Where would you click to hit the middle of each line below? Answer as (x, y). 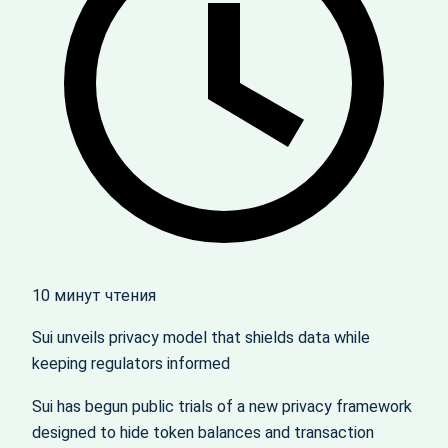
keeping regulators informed (131, 364)
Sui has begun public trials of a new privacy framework (222, 406)
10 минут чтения (94, 295)
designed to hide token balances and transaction (203, 432)
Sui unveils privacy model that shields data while (201, 338)
